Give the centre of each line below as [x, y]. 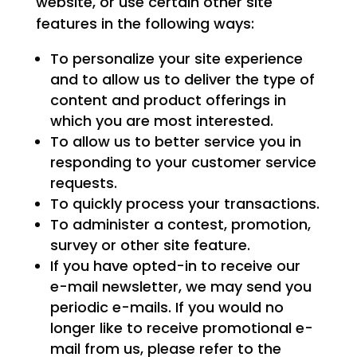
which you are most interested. [161, 121]
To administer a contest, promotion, [180, 225]
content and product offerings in [168, 100]
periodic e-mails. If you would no [167, 308]
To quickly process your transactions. [184, 204]
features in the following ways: [145, 24]
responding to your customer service [183, 163]
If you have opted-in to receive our [175, 266]
